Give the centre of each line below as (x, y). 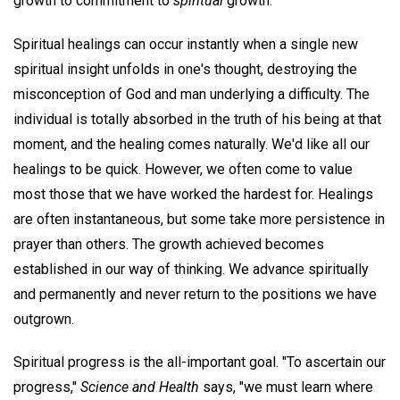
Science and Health (140, 387)
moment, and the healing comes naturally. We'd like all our (192, 144)
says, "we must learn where (286, 387)
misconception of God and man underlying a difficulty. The (192, 94)
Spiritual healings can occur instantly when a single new (186, 44)
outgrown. (44, 319)
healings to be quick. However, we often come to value (183, 169)
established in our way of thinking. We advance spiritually (191, 269)
